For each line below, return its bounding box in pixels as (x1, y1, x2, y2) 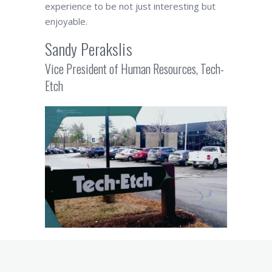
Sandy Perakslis (45, 36, 132, 61)
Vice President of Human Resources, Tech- (45, 59, 224, 78)
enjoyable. (45, 15, 87, 27)
